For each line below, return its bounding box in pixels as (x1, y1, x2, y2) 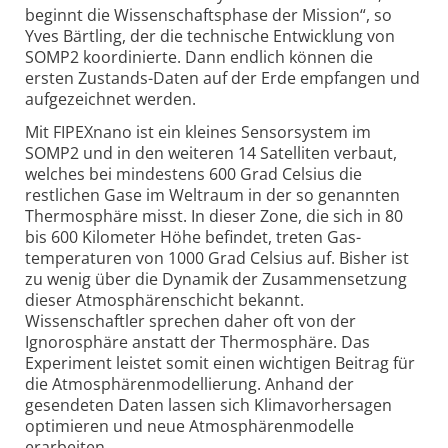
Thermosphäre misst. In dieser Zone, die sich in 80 (25, 205, 403, 228)
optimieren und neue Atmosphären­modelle (25, 415, 354, 438)
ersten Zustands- (25, 66, 153, 89)
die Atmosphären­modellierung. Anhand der (25, 373, 354, 396)
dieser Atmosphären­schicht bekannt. (25, 289, 304, 312)
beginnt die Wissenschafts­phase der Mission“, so (25, 3, 392, 26)
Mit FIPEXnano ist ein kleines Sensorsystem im (25, 121, 371, 144)
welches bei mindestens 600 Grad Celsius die (25, 163, 362, 186)
